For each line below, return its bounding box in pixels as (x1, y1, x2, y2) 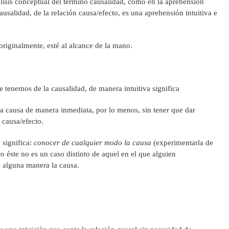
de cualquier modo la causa (62, 138, 151, 147)
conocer (34, 138, 60, 147)
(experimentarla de (151, 138, 213, 147)
